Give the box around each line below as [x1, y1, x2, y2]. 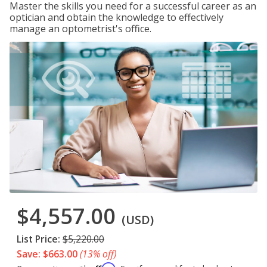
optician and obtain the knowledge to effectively [10, 11, 223, 24]
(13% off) [80, 247, 116, 261]
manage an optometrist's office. [10, 22, 151, 35]
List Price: [17, 232, 60, 246]
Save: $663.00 [17, 247, 77, 261]
